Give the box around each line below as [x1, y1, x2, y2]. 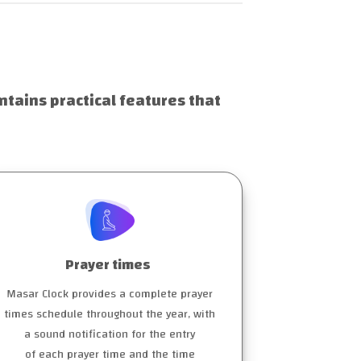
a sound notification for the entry [24, 323, 195, 346]
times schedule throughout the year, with [4, 303, 215, 326]
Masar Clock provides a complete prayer [6, 283, 213, 305]
